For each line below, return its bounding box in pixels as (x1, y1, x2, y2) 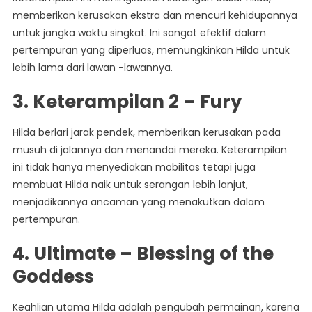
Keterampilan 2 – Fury (32, 89, 242, 115)
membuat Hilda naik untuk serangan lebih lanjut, (12, 178, 248, 192)
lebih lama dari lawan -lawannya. (12, 61, 173, 75)
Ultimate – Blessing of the (33, 241, 274, 267)
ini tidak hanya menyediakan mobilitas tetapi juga (12, 160, 256, 175)
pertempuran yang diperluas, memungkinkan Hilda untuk (12, 43, 290, 58)
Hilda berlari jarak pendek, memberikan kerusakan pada (12, 125, 281, 140)
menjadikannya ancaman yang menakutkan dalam (12, 195, 265, 210)
